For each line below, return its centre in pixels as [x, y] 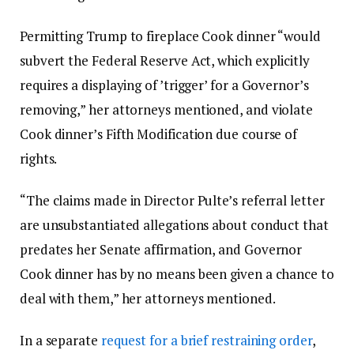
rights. [39, 158]
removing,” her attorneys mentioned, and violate [167, 109]
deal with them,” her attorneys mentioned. [148, 298]
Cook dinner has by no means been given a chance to [177, 273]
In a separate [60, 341]
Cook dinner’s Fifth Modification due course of [159, 134]
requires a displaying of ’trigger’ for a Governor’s [164, 85]
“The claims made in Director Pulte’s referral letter [172, 200]
